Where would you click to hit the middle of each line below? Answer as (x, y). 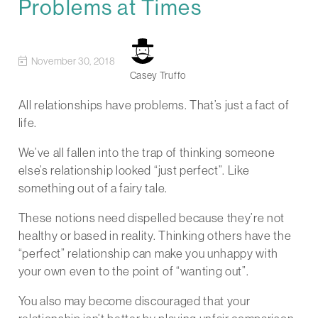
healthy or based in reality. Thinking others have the (155, 235)
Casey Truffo (158, 75)
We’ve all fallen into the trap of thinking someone (147, 152)
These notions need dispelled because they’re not (152, 218)
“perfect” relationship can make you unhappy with (148, 253)
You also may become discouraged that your (134, 301)
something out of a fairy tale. (93, 188)
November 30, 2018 (73, 61)
